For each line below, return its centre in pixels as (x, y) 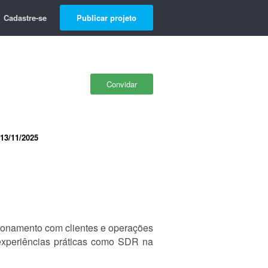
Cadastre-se (25, 18)
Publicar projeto (106, 18)
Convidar (122, 84)
